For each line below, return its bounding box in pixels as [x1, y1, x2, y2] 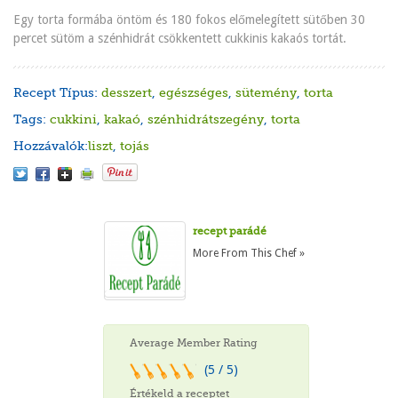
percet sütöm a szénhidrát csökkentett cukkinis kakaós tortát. [13, 31, 347, 46]
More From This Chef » [193, 247, 306, 260]
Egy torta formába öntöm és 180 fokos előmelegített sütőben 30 [13, 12, 366, 28]
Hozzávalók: [13, 139, 89, 154]
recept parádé [193, 225, 267, 238]
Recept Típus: [13, 85, 102, 100]
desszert [101, 85, 153, 100]
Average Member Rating [130, 337, 259, 350]
